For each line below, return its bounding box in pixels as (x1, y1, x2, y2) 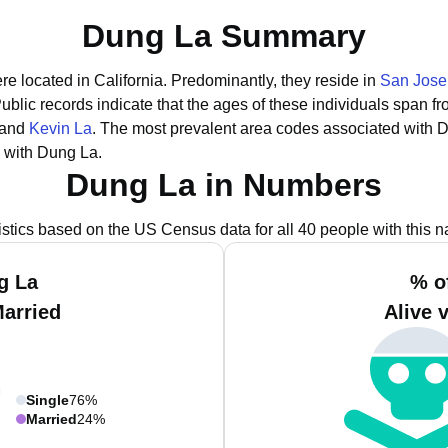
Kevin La (29, 120, 92, 137)
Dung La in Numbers (66, 167, 382, 203)
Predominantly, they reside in (171, 72, 380, 89)
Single (26, 391, 69, 408)
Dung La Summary (82, 18, 366, 54)
